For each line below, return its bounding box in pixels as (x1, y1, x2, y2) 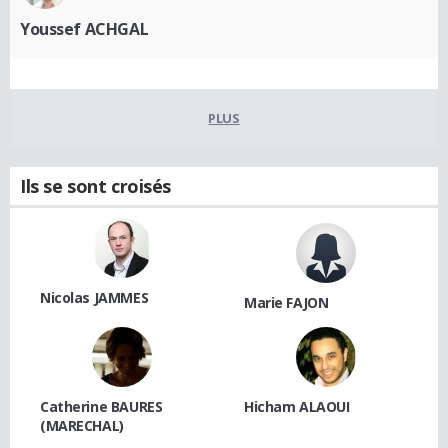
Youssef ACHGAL (20, 17, 149, 40)
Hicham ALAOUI (244, 396, 350, 416)
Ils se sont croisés (20, 173, 172, 198)
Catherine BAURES (40, 396, 163, 416)
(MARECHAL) (40, 415, 124, 435)
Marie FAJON (244, 292, 329, 312)
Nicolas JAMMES (40, 287, 149, 307)
